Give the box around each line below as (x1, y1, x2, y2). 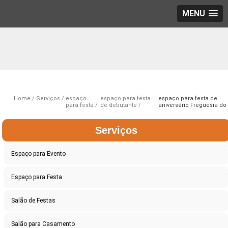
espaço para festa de (158, 95, 218, 102)
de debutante (100, 102, 137, 109)
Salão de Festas (11, 197, 56, 205)
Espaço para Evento (11, 150, 66, 158)
